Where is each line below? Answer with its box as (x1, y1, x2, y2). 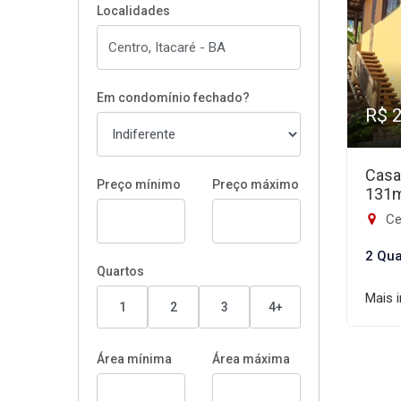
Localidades (97, 4, 170, 18)
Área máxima (212, 352, 290, 366)
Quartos (97, 264, 144, 278)
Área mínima (97, 352, 172, 366)
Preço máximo (212, 177, 299, 192)
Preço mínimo (97, 177, 181, 192)
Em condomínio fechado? (97, 90, 250, 105)
